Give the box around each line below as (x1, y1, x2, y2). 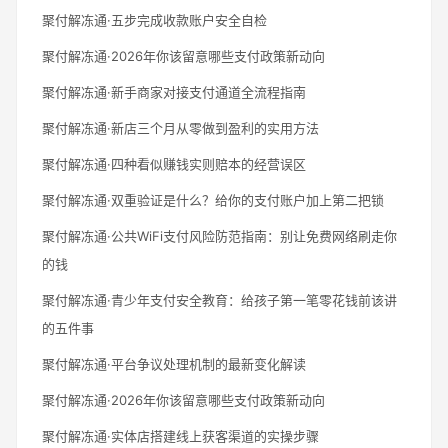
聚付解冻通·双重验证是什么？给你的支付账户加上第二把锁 (42, 191, 384, 208)
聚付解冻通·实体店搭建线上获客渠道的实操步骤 (42, 427, 319, 444)
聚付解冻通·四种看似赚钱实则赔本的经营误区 (42, 155, 306, 172)
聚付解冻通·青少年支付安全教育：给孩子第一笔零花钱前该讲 (42, 291, 397, 308)
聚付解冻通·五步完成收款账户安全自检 (42, 11, 267, 28)
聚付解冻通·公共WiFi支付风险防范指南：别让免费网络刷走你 (42, 227, 397, 244)
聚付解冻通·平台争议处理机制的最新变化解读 (42, 355, 306, 372)
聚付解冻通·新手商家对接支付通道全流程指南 (42, 83, 306, 100)
